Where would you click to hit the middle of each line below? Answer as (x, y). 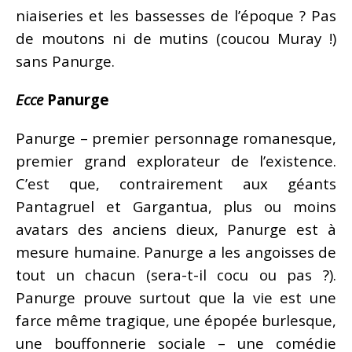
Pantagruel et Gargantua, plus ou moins (176, 206)
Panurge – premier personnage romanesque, (176, 137)
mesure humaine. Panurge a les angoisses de (176, 251)
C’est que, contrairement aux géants (176, 183)
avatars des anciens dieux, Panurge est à (176, 229)
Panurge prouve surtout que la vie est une (176, 297)
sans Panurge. (65, 60)
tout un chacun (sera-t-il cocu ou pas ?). (176, 274)
